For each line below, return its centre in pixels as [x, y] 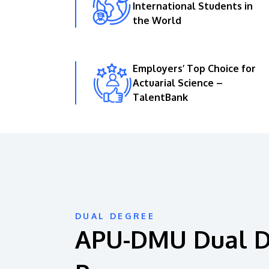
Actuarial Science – [178, 83]
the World [157, 20]
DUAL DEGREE [115, 216]
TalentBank [160, 97]
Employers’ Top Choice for [194, 68]
